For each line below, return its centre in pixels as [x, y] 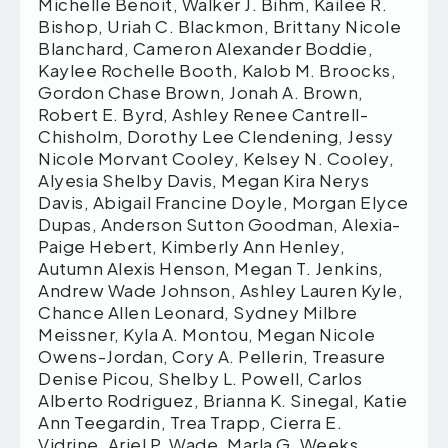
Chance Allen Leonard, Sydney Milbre [198, 311]
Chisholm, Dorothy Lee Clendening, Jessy [216, 135]
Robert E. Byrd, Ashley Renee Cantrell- [203, 113]
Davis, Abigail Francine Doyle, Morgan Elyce [223, 201]
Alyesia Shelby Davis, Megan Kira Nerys [203, 179]
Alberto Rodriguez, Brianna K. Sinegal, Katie [222, 399]
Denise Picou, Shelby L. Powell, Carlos [200, 377]
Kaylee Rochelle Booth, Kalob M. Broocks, [217, 69]
